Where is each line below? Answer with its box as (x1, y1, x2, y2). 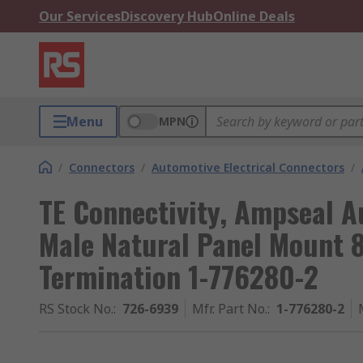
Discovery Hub (121, 7, 213, 25)
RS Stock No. (39, 300, 113, 318)
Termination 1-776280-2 (39, 254, 318, 297)
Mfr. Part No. (192, 300, 267, 318)
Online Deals (213, 7, 295, 25)
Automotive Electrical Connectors (152, 160, 344, 175)
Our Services (39, 7, 121, 25)
